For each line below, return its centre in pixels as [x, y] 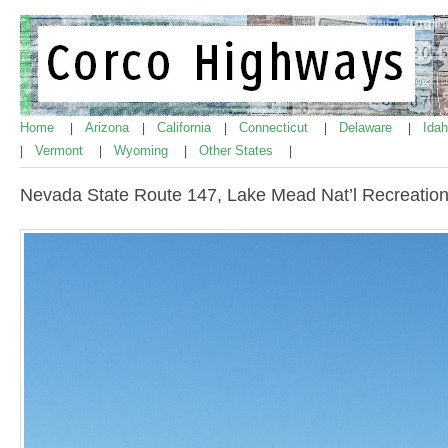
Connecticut [275, 127]
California [186, 127]
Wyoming [143, 150]
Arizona [109, 127]
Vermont [61, 150]
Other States [238, 150]
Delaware [367, 127]
